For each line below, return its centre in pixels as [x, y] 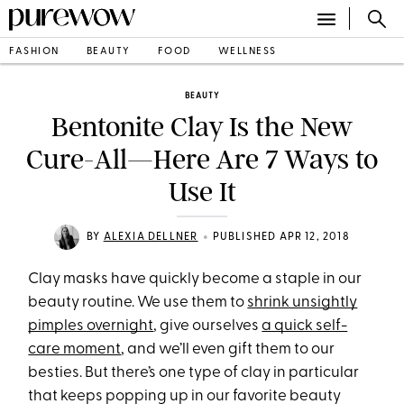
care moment [75, 349]
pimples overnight [91, 326]
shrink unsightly [303, 303]
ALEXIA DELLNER [151, 237]
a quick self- [305, 326]
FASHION [34, 51]
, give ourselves [208, 326]
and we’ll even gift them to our [230, 349]
